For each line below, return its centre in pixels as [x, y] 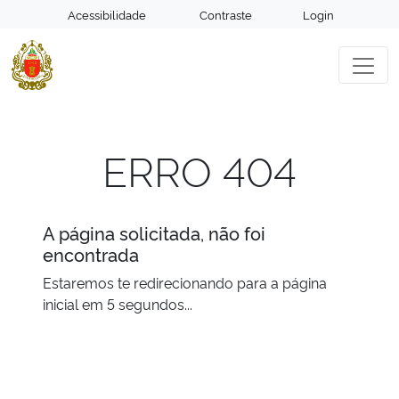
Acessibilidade [105, 14]
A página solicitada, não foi [154, 232]
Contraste [224, 14]
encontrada [91, 253]
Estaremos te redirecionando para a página [185, 282]
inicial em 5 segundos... [118, 303]
